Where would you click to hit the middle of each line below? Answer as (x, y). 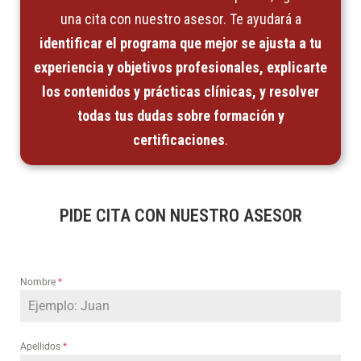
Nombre (39, 282)
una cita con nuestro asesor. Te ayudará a (180, 19)
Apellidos (41, 347)
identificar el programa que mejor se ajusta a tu (180, 44)
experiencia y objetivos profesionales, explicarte (180, 68)
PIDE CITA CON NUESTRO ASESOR (180, 216)
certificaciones (179, 140)
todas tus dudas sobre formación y (180, 116)
